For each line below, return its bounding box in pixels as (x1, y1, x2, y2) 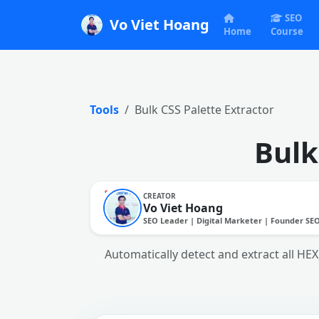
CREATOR (143, 190, 176, 201)
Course (270, 25, 303, 38)
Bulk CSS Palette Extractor (135, 102, 274, 117)
